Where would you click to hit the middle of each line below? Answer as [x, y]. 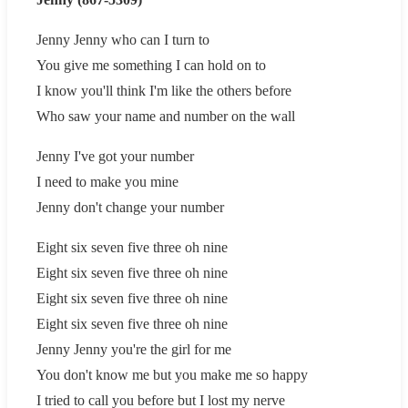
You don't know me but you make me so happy [172, 374]
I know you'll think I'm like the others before [164, 90]
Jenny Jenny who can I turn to [123, 39]
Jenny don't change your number [130, 207]
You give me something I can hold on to [151, 65]
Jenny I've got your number [115, 156]
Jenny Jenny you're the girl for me [134, 349]
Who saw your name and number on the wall [166, 116]
